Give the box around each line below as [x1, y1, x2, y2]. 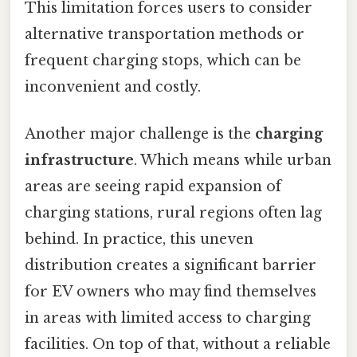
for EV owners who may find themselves [25, 283, 316, 301]
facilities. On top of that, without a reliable [25, 335, 331, 354]
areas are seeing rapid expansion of [25, 178, 281, 196]
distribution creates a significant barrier [25, 257, 316, 275]
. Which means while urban [134, 151, 331, 170]
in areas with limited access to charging [25, 309, 311, 328]
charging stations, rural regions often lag [25, 204, 322, 222]
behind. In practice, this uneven [25, 230, 253, 249]
